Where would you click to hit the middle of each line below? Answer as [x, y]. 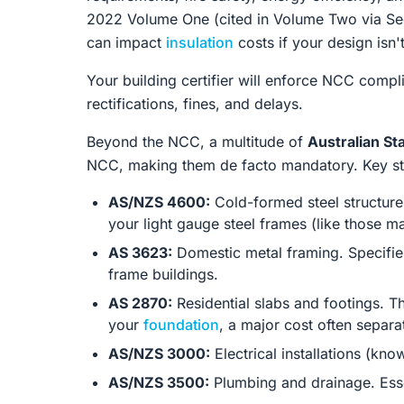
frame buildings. [163, 274]
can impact [126, 42]
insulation [200, 42]
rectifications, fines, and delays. [195, 104]
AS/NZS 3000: [159, 353]
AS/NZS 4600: [159, 202]
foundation [181, 325]
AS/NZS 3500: [159, 382]
